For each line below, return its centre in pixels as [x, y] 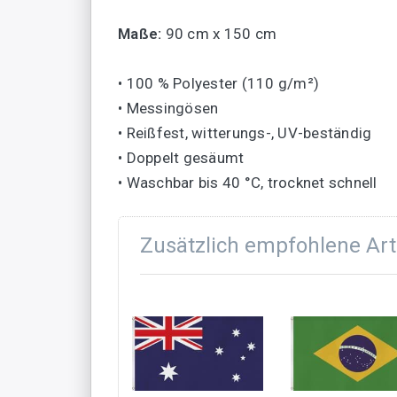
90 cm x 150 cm [219, 34]
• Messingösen [168, 109]
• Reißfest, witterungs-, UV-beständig [245, 133]
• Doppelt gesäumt [181, 158]
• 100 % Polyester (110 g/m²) [218, 84]
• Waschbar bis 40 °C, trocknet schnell [248, 183]
